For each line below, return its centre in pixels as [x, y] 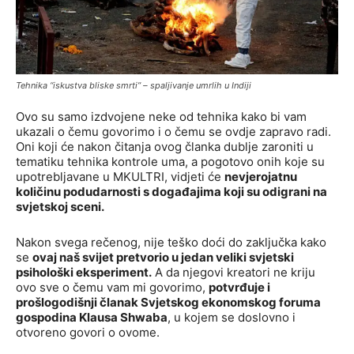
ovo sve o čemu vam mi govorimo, [112, 288]
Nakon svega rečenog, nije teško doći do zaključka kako [171, 243]
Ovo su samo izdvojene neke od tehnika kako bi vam [161, 117]
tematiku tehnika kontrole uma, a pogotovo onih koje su [170, 162]
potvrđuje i [239, 288]
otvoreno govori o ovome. [88, 333]
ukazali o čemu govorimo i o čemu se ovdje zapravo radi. [173, 132]
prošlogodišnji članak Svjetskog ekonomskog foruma [168, 303]
